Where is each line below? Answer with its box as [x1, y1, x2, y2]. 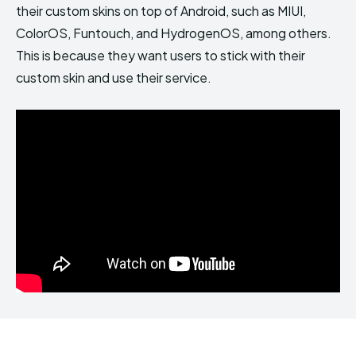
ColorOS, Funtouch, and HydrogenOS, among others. [16, 24, 331, 41]
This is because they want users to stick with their [16, 46, 305, 64]
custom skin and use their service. [16, 68, 211, 86]
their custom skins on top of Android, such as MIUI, [16, 2, 306, 19]
